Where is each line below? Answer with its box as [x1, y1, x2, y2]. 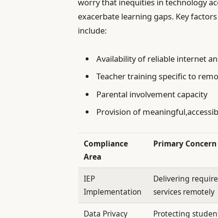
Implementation [84, 186, 142, 198]
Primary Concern [153, 138, 217, 149]
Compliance [84, 138, 128, 149]
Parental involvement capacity [96, 88, 208, 100]
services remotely [153, 186, 215, 198]
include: [78, 24, 107, 36]
